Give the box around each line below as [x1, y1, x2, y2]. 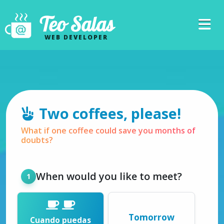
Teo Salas [38, 11, 114, 36]
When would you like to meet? [36, 169, 182, 183]
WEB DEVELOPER [44, 33, 108, 41]
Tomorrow [128, 211, 174, 223]
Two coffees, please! [39, 103, 181, 123]
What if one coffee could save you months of [21, 125, 195, 136]
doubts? [21, 134, 53, 145]
